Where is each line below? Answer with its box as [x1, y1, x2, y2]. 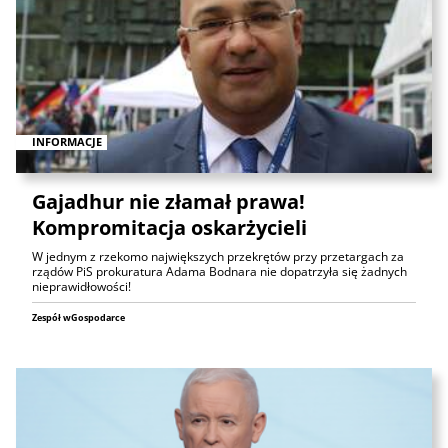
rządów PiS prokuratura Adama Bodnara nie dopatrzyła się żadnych [32, 263, 407, 281]
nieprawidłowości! [32, 278, 131, 296]
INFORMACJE [32, 134, 102, 150]
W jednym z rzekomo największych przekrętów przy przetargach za [32, 248, 404, 266]
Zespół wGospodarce [32, 311, 125, 325]
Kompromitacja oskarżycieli [32, 214, 307, 242]
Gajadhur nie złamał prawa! [32, 188, 305, 216]
